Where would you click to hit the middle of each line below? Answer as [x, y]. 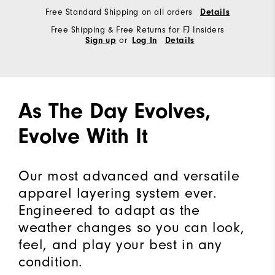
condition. [51, 261]
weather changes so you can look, [132, 227]
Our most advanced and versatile [129, 175]
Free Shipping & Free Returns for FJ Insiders [137, 29]
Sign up [101, 40]
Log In [145, 40]
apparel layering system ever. [118, 192]
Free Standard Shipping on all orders [120, 12]
